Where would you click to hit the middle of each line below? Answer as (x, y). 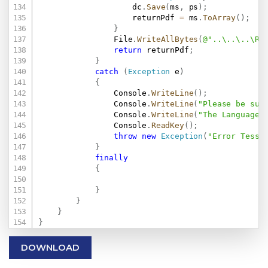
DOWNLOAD (50, 248)
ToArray (220, 18)
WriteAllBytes (168, 39)
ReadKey (167, 126)
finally (111, 158)
